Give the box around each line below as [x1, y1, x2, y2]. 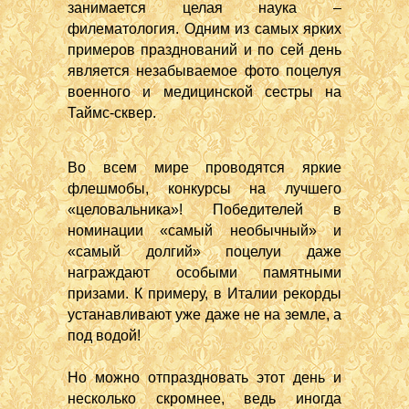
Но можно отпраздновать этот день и [68, 370, 341, 385]
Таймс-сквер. [68, 105, 156, 121]
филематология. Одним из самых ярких [68, 21, 341, 37]
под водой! [68, 328, 141, 343]
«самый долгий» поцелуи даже [68, 244, 341, 259]
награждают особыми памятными [68, 265, 341, 280]
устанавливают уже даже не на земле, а [68, 307, 341, 322]
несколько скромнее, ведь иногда [68, 391, 341, 406]
